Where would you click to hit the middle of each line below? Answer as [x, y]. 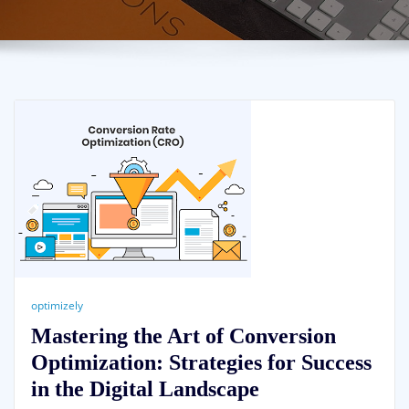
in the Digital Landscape [145, 389]
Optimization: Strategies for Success [201, 362]
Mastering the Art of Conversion [183, 336]
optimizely [57, 306]
